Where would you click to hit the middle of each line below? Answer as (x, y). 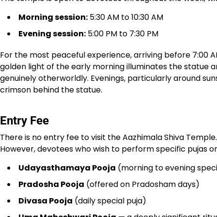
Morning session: (53, 17)
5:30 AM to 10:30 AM (125, 17)
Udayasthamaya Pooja (67, 168)
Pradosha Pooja (51, 184)
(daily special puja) (109, 201)
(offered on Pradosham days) (142, 184)
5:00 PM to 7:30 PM (122, 34)
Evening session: (52, 34)
